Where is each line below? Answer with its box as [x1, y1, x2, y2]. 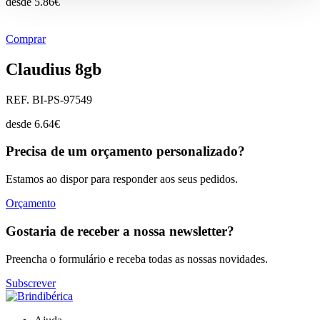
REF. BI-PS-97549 [6, 93, 92, 106]
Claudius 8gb [6, 59, 101, 79]
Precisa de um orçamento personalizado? [6, 144, 245, 159]
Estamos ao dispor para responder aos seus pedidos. [6, 173, 238, 186]
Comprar [6, 32, 46, 45]
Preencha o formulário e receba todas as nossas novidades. [6, 252, 268, 265]
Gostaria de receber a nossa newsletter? [6, 223, 234, 239]
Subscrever [6, 276, 56, 289]
